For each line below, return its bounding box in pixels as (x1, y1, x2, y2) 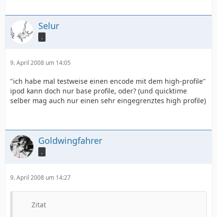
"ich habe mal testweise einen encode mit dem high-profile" (10, 77, 206, 86)
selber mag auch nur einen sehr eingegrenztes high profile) (10, 96, 206, 105)
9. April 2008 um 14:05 (10, 59, 71, 67)
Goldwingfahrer (38, 135, 102, 146)
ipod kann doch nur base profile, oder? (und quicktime (10, 86, 187, 95)
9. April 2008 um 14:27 (10, 173, 71, 182)
